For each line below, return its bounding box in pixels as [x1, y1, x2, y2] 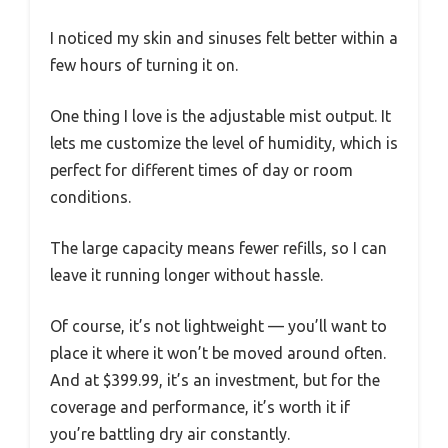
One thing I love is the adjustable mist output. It [50, 107, 391, 126]
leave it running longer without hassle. [50, 266, 323, 285]
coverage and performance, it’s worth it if [50, 398, 350, 417]
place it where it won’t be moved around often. [50, 344, 386, 363]
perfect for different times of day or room [50, 161, 353, 180]
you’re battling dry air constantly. [50, 425, 290, 444]
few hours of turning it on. [50, 56, 238, 75]
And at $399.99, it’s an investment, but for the [50, 371, 380, 390]
